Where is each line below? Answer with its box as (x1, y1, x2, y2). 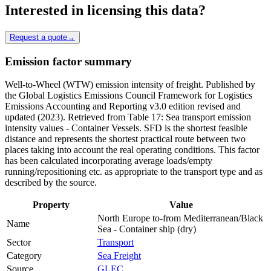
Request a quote (10, 32, 67, 42)
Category (7, 250, 42, 261)
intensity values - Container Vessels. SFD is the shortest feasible (5, 123, 247, 134)
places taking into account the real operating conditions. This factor (5, 145, 260, 155)
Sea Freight (97, 250, 141, 261)
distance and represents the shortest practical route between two (5, 134, 246, 145)
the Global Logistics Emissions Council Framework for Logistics (5, 90, 252, 101)
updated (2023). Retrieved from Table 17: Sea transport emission (5, 112, 251, 123)
